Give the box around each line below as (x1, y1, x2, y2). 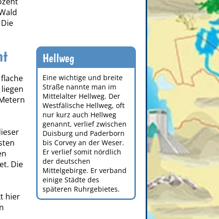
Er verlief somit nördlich (43, 147, 122, 157)
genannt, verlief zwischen (43, 119, 127, 129)
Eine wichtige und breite (43, 73, 123, 83)
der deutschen (43, 156, 91, 166)
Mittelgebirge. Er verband (43, 166, 127, 175)
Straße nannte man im (43, 82, 117, 92)
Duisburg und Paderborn (43, 129, 125, 138)
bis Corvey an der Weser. (43, 138, 125, 148)
